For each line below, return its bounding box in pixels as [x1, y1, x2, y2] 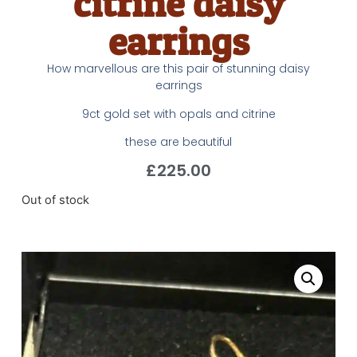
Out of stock [21, 192, 89, 207]
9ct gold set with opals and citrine [81, 105, 276, 122]
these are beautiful [125, 134, 232, 151]
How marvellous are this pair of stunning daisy [47, 61, 310, 77]
